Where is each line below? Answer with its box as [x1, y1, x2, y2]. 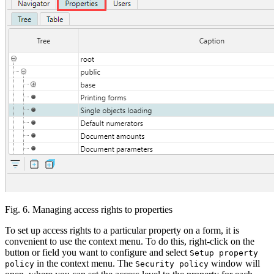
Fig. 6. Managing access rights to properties [5, 204, 172, 215]
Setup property [190, 248, 258, 258]
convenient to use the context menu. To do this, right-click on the [5, 236, 254, 247]
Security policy [135, 259, 209, 269]
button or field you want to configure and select [5, 247, 190, 258]
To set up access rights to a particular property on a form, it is [5, 225, 239, 236]
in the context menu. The [34, 258, 135, 269]
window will [209, 258, 260, 269]
